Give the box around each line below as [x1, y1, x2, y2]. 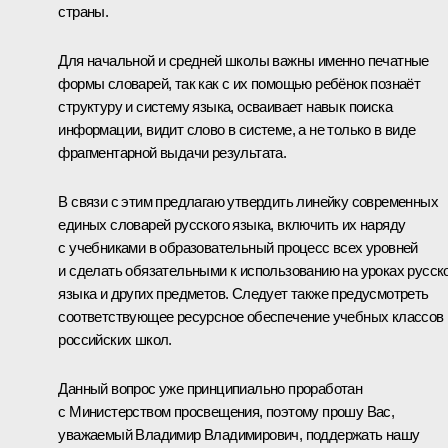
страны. [58, 2, 109, 20]
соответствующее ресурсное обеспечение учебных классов [58, 307, 444, 325]
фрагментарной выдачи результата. [58, 143, 287, 161]
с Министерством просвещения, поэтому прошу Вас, [58, 402, 395, 420]
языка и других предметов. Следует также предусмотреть [58, 284, 429, 302]
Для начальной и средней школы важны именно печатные [58, 51, 429, 69]
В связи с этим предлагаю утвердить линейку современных [58, 192, 438, 210]
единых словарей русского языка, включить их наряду [58, 215, 406, 233]
